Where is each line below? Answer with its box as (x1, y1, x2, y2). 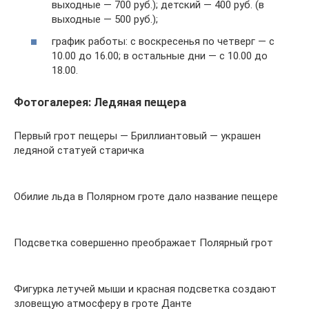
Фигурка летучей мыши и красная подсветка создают (14, 282, 277, 295)
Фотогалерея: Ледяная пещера (14, 95, 186, 109)
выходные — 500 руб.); (52, 13, 158, 26)
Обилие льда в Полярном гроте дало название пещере (14, 190, 278, 203)
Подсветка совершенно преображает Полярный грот (14, 236, 273, 249)
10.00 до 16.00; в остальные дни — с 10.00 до (52, 49, 268, 62)
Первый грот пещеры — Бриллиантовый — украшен (14, 129, 261, 142)
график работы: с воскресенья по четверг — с (52, 34, 275, 48)
